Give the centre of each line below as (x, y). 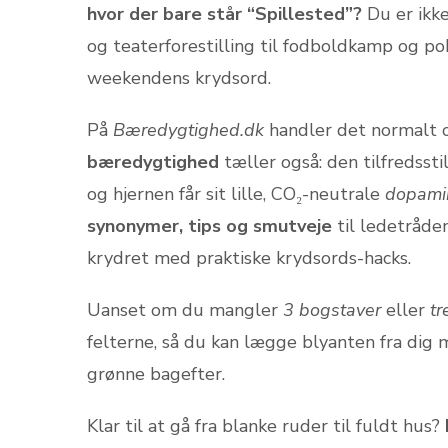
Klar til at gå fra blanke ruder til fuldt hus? (266, 426)
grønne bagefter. (156, 374)
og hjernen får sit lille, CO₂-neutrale (236, 194)
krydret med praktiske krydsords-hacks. (249, 258)
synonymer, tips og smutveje (209, 226)
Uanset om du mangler (185, 310)
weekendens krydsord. (179, 78)
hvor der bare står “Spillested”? (224, 14)
